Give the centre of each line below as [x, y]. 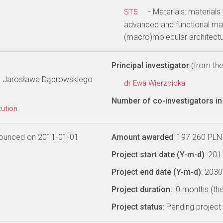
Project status [137, 207]
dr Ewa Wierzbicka [156, 83]
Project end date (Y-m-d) [156, 172]
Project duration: [142, 189]
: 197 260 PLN [198, 137]
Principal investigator [150, 65]
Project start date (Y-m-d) [158, 155]
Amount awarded [142, 137]
